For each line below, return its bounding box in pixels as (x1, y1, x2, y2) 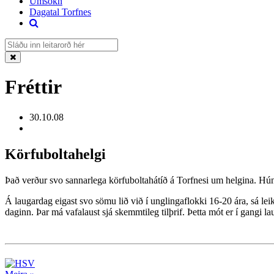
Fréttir (5, 76, 62, 98)
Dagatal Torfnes (29, 7, 91, 17)
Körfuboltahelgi (5, 146, 106, 162)
